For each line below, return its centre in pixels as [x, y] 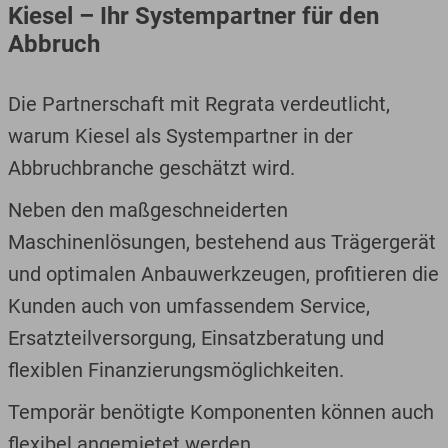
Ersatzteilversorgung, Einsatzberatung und [195, 338]
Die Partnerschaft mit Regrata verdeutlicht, [198, 104]
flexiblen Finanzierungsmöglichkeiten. [175, 370]
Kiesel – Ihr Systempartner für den [193, 16]
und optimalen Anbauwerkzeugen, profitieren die [223, 274]
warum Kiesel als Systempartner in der [180, 136]
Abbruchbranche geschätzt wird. [151, 168]
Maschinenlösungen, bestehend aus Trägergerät [221, 242]
